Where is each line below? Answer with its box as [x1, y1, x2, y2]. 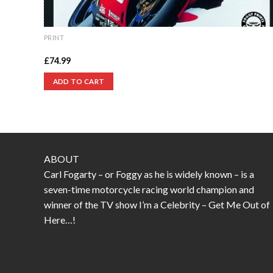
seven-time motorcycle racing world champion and [44, 183, 254, 195]
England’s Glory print [43, 44, 125, 54]
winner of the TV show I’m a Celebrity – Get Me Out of [44, 198, 270, 210]
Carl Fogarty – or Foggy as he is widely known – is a [44, 168, 254, 180]
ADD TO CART [52, 77, 105, 85]
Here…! [44, 213, 76, 225]
